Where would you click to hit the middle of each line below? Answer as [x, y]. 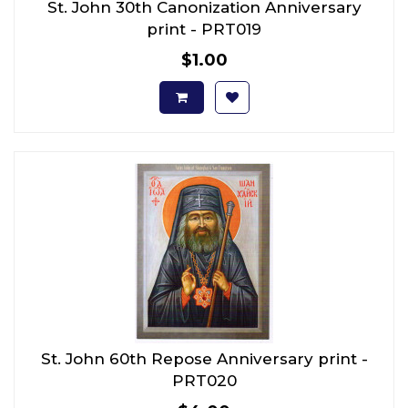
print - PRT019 [204, 29]
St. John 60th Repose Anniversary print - [204, 358]
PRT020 [204, 380]
